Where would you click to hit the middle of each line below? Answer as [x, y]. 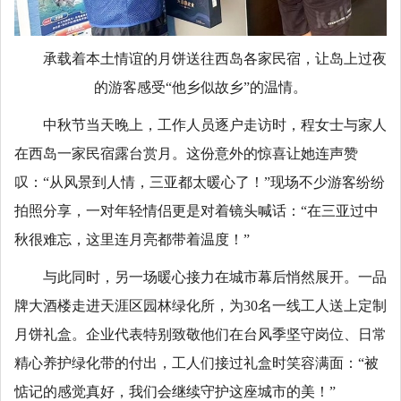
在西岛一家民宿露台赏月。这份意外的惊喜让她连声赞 [186, 154]
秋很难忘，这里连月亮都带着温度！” [132, 240]
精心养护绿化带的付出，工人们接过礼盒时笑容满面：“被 [196, 363]
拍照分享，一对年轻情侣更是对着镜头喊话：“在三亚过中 [196, 211]
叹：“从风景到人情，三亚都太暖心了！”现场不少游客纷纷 [200, 183]
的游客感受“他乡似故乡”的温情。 [200, 88]
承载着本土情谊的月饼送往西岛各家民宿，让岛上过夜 [215, 59]
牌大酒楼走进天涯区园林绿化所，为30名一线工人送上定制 [200, 306]
